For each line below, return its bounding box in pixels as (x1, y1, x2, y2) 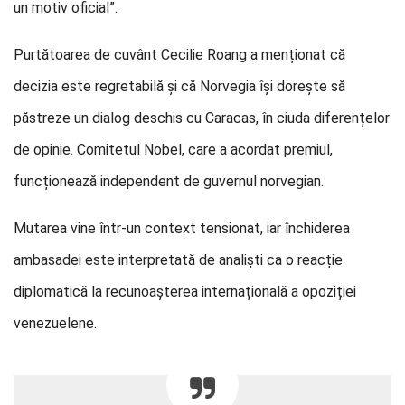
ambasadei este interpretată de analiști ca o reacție (14, 251, 343, 268)
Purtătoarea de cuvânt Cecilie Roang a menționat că (14, 46, 345, 63)
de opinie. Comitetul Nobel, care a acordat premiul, (14, 141, 333, 158)
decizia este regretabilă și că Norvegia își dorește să (14, 78, 345, 95)
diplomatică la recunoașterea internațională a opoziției (14, 283, 356, 300)
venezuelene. (14, 315, 97, 332)
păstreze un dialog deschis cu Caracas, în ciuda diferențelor (14, 109, 390, 127)
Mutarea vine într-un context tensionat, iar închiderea (14, 220, 350, 237)
